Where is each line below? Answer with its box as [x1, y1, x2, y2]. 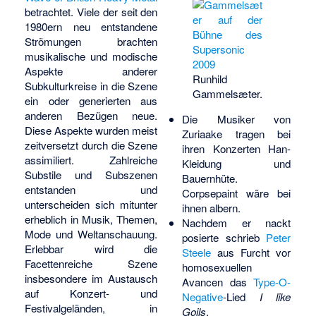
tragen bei [221, 126, 291, 141]
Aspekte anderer [25, 63, 158, 79]
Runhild [193, 71, 228, 86]
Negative [181, 288, 223, 304]
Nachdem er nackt [181, 214, 291, 230]
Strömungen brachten [25, 34, 158, 49]
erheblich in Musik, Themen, [25, 212, 158, 227]
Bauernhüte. [181, 170, 238, 186]
